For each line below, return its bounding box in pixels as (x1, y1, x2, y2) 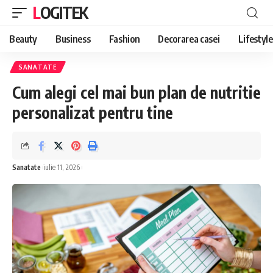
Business (55, 33, 91, 45)
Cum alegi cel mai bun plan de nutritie (12, 82, 261, 102)
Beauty (9, 33, 38, 45)
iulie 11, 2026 (43, 162, 80, 172)
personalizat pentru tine (12, 102, 173, 122)
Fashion (108, 33, 140, 45)
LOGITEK (40, 2, 88, 23)
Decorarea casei (158, 33, 220, 45)
